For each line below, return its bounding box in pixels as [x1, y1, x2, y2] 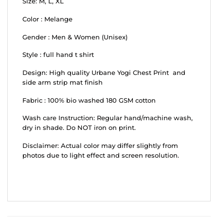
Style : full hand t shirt [22, 51, 94, 59]
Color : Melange [22, 16, 73, 23]
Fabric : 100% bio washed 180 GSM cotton [22, 96, 156, 104]
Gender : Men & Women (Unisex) [22, 33, 127, 41]
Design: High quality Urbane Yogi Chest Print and [22, 69, 185, 76]
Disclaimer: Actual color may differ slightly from [22, 142, 178, 149]
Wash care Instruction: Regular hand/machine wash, [22, 114, 193, 122]
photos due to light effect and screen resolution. [22, 151, 179, 159]
